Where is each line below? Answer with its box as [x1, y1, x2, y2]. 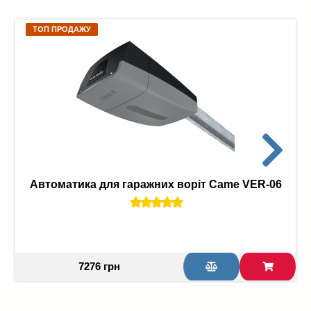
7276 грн [78, 260, 120, 272]
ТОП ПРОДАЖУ [33, 24, 91, 33]
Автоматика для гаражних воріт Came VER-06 [29, 178, 282, 190]
